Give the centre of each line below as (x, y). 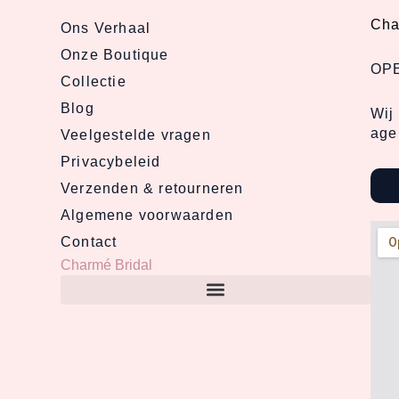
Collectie (94, 81)
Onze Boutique (115, 54)
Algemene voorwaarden (147, 215)
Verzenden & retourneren (152, 188)
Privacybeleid (111, 161)
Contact (89, 241)
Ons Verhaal (106, 28)
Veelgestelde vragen (136, 134)
